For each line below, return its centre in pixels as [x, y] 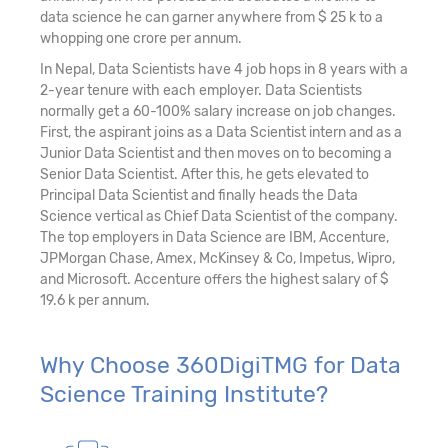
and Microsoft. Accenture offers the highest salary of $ [214, 279]
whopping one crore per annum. [141, 38]
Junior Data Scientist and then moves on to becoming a [216, 153]
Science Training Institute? [184, 393]
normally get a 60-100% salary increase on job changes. [218, 111]
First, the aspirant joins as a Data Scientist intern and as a [221, 132]
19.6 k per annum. [95, 300]
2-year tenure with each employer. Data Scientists [201, 90]
